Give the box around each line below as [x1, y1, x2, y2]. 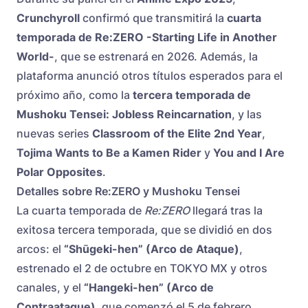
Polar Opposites [16, 165, 102, 179]
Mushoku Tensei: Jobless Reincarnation [16, 107, 232, 122]
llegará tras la [190, 203, 263, 218]
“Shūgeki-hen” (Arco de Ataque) [64, 242, 239, 256]
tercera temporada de [133, 88, 251, 102]
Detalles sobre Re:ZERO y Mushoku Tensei [16, 184, 240, 199]
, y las [232, 107, 262, 122]
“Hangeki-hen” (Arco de [84, 280, 214, 295]
